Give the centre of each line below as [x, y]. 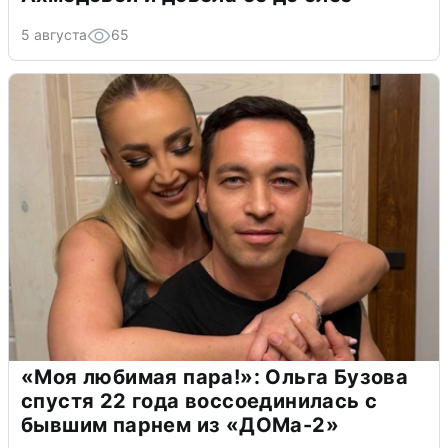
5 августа [54, 34]
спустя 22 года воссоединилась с [199, 400]
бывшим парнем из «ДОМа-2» [180, 424]
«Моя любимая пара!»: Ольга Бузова [215, 376]
